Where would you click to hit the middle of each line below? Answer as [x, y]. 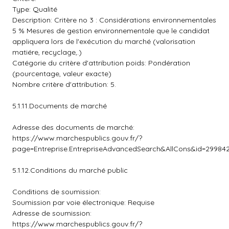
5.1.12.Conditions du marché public [70, 170]
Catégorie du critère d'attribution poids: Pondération [101, 63]
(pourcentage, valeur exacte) [62, 74]
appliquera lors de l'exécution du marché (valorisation [104, 41]
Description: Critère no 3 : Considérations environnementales [114, 20]
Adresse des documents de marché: [73, 127]
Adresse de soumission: [52, 213]
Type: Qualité [35, 9]
